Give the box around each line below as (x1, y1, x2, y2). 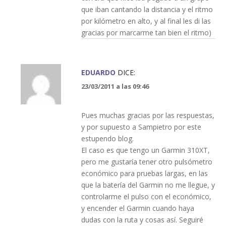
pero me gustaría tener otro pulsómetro (81, 156, 212, 166)
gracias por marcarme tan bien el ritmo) (81, 27, 211, 37)
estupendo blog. (81, 133, 134, 143)
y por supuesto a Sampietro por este (81, 122, 201, 132)
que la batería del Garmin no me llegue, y (81, 180, 215, 190)
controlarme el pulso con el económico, (81, 191, 211, 201)
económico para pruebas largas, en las (81, 168, 208, 178)
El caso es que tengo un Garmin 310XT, (81, 145, 210, 155)
